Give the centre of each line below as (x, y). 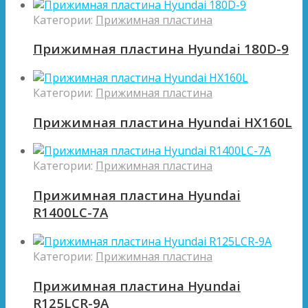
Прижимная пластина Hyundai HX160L (163, 122)
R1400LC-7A (70, 212)
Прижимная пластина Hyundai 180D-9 (161, 49)
